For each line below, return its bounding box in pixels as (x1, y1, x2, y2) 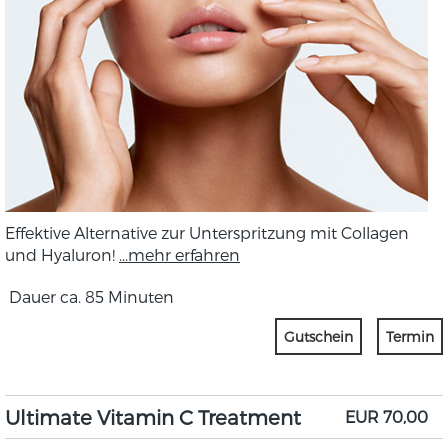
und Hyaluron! (5, 244, 119, 264)
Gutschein (284, 327, 353, 345)
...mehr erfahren (119, 244, 240, 264)
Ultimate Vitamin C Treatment (5, 404, 301, 429)
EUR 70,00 (345, 406, 428, 426)
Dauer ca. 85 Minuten (5, 286, 174, 306)
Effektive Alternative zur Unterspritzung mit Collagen (5, 222, 409, 242)
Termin (386, 327, 434, 345)
